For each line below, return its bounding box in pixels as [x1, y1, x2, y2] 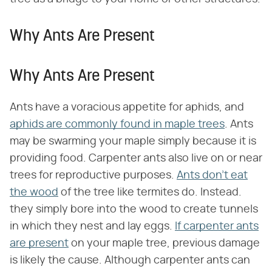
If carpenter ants [175, 220, 259, 232]
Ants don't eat [177, 169, 248, 181]
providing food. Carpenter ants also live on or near [10, 152, 262, 164]
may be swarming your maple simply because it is [10, 135, 256, 147]
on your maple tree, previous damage [69, 237, 260, 249]
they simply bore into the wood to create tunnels [10, 203, 258, 215]
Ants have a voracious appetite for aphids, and [10, 101, 244, 113]
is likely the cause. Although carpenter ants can [10, 254, 250, 266]
